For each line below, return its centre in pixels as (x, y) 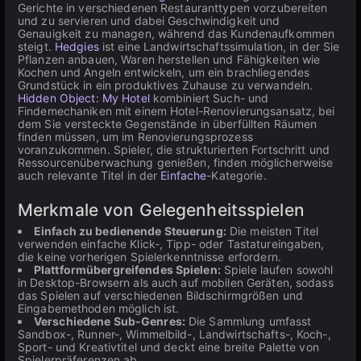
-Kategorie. (237, 175)
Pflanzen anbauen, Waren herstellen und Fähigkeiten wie (169, 59)
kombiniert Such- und (209, 98)
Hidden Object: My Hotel (84, 98)
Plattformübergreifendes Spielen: (127, 270)
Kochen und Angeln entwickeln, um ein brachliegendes (164, 72)
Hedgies (77, 46)
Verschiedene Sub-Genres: (110, 321)
